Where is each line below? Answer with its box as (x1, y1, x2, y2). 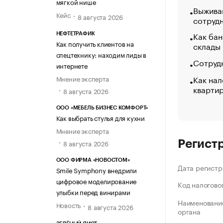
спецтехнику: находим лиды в (56, 49, 147, 59)
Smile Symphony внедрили (56, 165, 137, 175)
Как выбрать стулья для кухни (56, 112, 145, 123)
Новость (56, 200, 81, 210)
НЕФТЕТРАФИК (56, 30, 95, 36)
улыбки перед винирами (56, 187, 130, 197)
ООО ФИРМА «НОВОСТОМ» (56, 157, 130, 163)
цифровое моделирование (56, 176, 137, 186)
